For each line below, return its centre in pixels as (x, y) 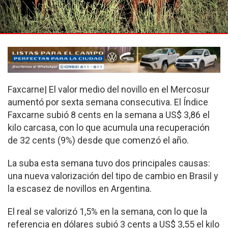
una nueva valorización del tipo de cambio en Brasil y (113, 176)
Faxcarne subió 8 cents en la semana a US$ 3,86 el (109, 115)
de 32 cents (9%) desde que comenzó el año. (98, 140)
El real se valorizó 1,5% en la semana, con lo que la (107, 212)
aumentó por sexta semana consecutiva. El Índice (108, 102)
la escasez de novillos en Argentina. (80, 189)
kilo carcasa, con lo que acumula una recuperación (109, 128)
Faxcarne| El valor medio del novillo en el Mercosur (109, 90)
